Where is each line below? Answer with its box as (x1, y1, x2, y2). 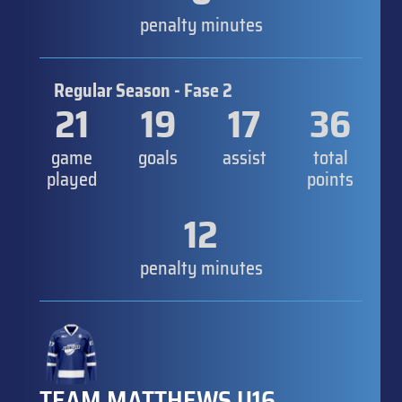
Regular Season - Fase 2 (54, 75, 232, 105)
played (47, 164, 97, 194)
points (307, 164, 354, 194)
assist (222, 143, 267, 172)
